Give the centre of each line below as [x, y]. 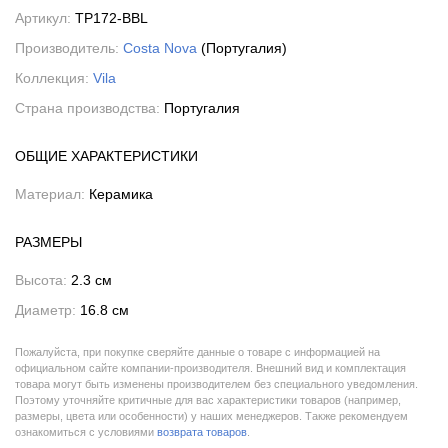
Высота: [43, 280]
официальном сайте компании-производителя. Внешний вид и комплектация [210, 368]
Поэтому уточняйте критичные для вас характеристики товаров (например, [208, 400]
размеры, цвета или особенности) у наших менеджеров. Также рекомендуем [211, 416]
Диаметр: [47, 310]
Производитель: [69, 48]
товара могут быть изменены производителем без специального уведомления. [216, 384]
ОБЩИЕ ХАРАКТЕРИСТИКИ [106, 156]
